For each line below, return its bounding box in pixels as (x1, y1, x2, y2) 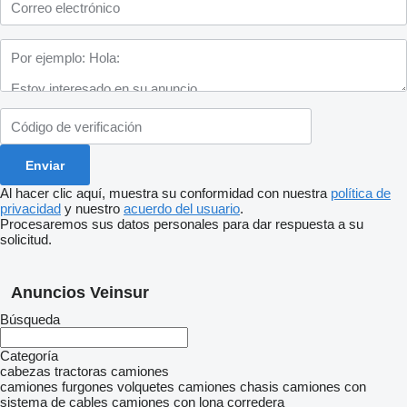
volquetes (117, 379, 174, 394)
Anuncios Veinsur (11, 283, 149, 302)
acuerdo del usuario (124, 201, 240, 216)
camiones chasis (178, 379, 279, 394)
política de (331, 185, 391, 201)
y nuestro (61, 201, 124, 216)
